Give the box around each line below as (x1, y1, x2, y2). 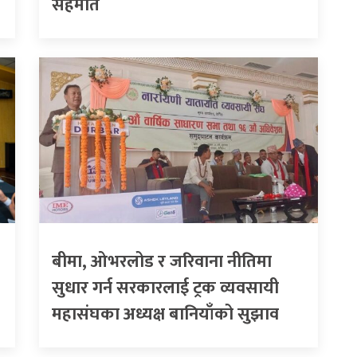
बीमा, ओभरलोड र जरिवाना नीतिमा (52, 246, 272, 277)
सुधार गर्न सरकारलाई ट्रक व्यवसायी (52, 273, 279, 303)
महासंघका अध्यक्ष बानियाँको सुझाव (52, 299, 279, 329)
